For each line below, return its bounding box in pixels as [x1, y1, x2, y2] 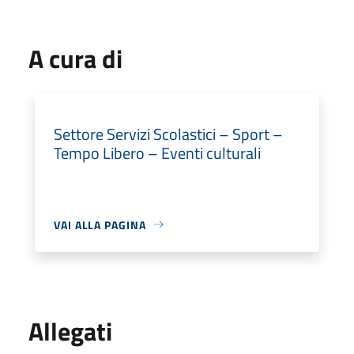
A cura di [28, 39, 122, 77]
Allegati [28, 311, 112, 350]
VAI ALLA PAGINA [54, 216, 146, 233]
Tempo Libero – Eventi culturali [54, 140, 261, 165]
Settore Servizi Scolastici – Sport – [54, 121, 283, 146]
